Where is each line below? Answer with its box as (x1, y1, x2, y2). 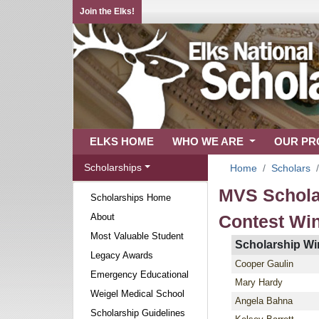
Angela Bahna (235, 296, 293, 306)
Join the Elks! (80, 6, 135, 16)
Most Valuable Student (90, 231, 184, 241)
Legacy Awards (90, 250, 153, 261)
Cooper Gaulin (235, 258, 293, 269)
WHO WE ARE (172, 135, 246, 147)
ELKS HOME (90, 135, 154, 147)
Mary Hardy (235, 277, 283, 288)
